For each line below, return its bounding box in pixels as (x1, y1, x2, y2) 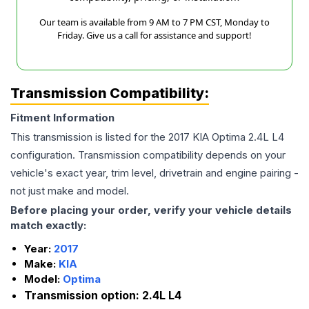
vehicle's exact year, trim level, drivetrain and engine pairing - (10, 166, 299, 180)
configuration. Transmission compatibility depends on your (10, 148, 286, 162)
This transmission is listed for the (10, 130, 168, 144)
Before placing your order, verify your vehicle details (10, 203, 292, 217)
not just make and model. (10, 184, 129, 198)
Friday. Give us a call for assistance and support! (57, 29, 252, 42)
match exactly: (10, 219, 86, 232)
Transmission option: (24, 288, 142, 303)
